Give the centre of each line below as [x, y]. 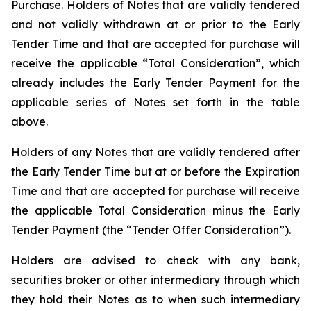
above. [30, 121]
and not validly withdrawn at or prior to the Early [155, 24]
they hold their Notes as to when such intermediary [155, 299]
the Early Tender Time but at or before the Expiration [155, 171]
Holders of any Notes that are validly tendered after [155, 152]
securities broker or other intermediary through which [155, 280]
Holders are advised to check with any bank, [155, 260]
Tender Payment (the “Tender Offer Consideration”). [151, 230]
